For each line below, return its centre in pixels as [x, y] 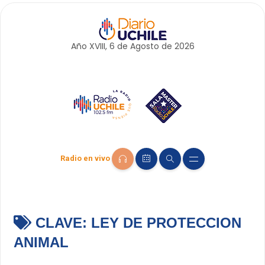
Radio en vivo [85, 159]
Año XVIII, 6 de [100, 46]
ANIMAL [41, 243]
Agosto [144, 46]
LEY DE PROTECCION [166, 223]
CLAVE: [61, 223]
